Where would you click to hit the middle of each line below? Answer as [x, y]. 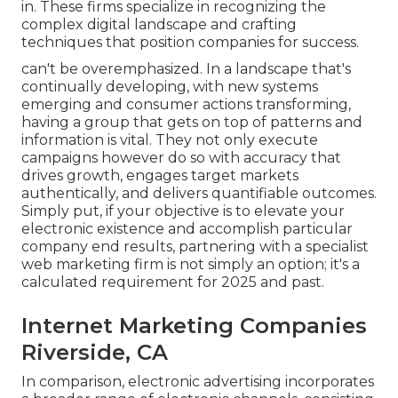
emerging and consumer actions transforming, [186, 105]
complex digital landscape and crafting [159, 25]
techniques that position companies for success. [190, 43]
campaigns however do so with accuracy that [181, 158]
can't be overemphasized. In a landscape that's [186, 69]
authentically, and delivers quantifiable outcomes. [199, 194]
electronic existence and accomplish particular [187, 229]
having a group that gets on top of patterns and [192, 123]
